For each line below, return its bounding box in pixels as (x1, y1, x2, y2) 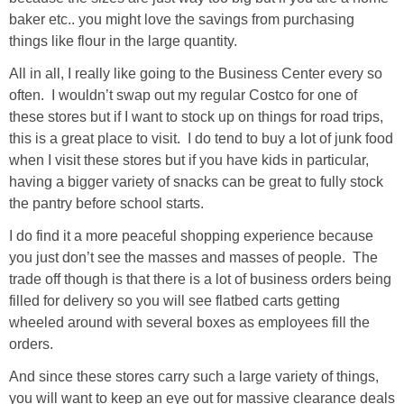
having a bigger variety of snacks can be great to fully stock (9, 173, 383, 189)
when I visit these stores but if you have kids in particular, (9, 151, 369, 168)
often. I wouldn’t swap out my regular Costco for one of (9, 87, 357, 103)
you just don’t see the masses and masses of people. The (9, 249, 378, 265)
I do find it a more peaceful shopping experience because (9, 227, 373, 243)
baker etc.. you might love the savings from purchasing (9, 11, 354, 27)
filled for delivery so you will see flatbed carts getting (9, 292, 340, 308)
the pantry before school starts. (9, 195, 207, 211)
